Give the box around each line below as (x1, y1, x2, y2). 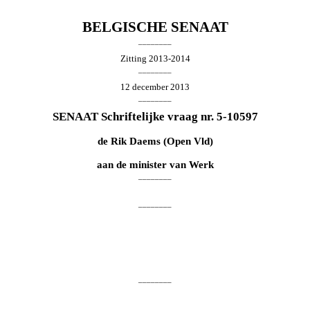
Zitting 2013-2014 (120, 53, 190, 64)
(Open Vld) (160, 135, 213, 147)
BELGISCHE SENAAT (82, 18, 228, 35)
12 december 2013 (120, 81, 190, 92)
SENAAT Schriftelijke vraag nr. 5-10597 (52, 109, 258, 123)
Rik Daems (110, 135, 161, 147)
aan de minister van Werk (96, 158, 214, 170)
